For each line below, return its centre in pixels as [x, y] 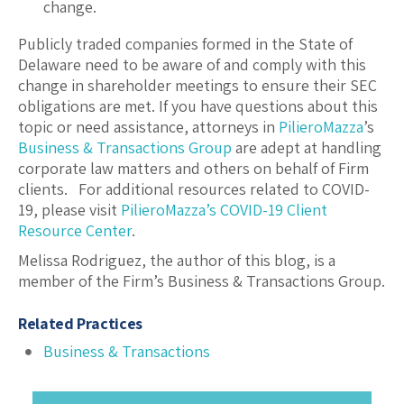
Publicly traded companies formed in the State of [185, 44]
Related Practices [80, 324]
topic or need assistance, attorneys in [148, 127]
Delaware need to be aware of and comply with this [192, 65]
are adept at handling [307, 148]
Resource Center [75, 231]
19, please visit [69, 210]
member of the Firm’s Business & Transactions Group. [202, 281]
